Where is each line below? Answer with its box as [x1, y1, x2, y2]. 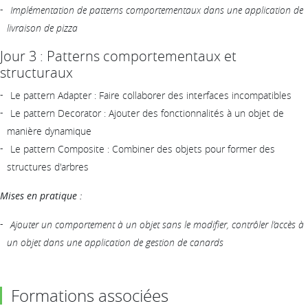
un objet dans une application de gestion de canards [7, 235, 223, 249]
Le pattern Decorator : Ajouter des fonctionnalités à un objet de [10, 106, 284, 120]
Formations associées [11, 284, 168, 307]
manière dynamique [7, 124, 91, 137]
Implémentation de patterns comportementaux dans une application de [10, 3, 303, 16]
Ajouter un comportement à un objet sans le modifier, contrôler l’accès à [10, 217, 304, 231]
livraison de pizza [7, 21, 78, 34]
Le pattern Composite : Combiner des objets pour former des [10, 142, 275, 155]
